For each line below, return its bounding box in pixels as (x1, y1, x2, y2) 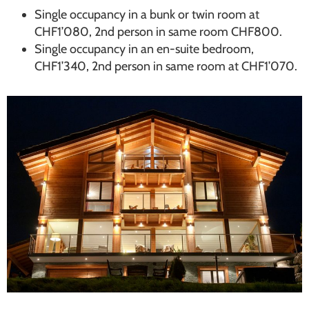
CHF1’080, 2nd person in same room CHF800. (34, 23, 282, 39)
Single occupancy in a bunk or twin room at (34, 6, 259, 22)
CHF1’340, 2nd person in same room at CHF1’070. (34, 58, 297, 74)
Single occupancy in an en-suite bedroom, (34, 41, 254, 57)
